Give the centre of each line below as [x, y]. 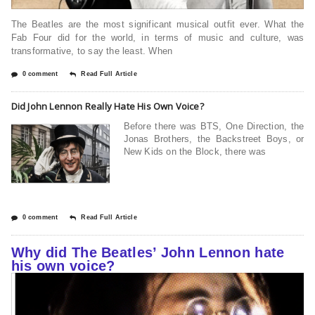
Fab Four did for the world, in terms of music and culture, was [157, 37]
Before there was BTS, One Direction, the [214, 126]
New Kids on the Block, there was [194, 151]
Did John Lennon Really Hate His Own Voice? [107, 106]
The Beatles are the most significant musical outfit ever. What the [157, 24]
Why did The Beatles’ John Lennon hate [148, 252]
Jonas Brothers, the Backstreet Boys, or [214, 139]
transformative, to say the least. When [92, 51]
